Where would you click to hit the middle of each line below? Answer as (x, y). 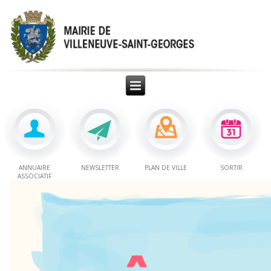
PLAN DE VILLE (165, 168)
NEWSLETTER (100, 168)
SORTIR (231, 168)
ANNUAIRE (35, 168)
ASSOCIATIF (35, 176)
